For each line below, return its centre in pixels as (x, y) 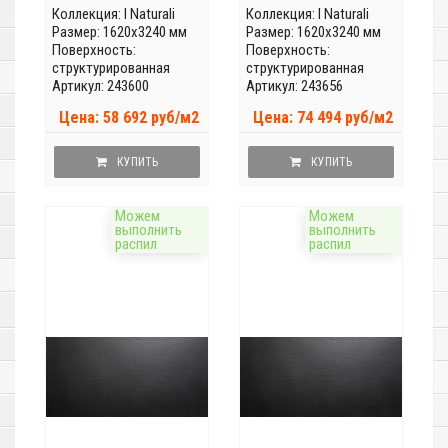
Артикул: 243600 (100, 86)
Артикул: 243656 (294, 86)
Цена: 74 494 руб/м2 (323, 118)
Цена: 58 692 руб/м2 (129, 118)
